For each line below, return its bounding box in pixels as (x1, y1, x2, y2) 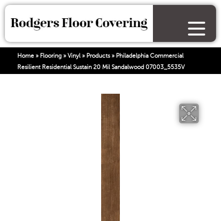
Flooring (40, 52, 62, 59)
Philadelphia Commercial (116, 52, 184, 59)
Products (86, 52, 110, 59)
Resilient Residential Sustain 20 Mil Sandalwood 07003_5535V (17, 64, 184, 71)
